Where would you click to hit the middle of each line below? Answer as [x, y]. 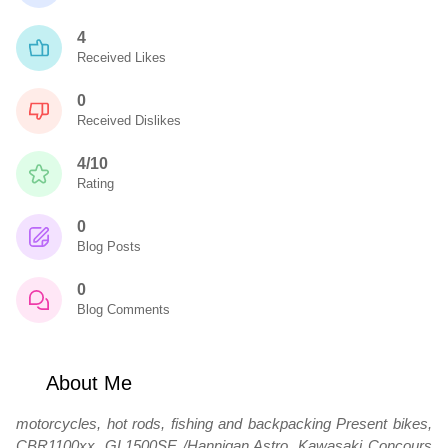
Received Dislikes [129, 120]
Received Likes [121, 57]
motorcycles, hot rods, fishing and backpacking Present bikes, [224, 423]
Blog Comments [123, 309]
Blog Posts [109, 246]
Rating [95, 183]
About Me [86, 383]
